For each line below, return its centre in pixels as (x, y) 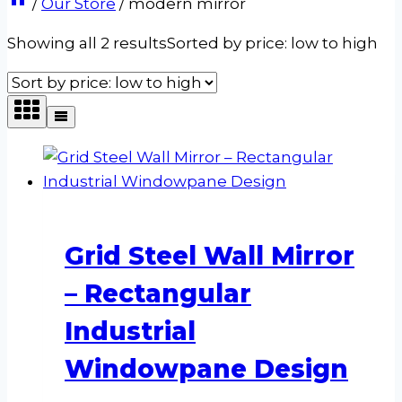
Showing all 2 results (87, 44)
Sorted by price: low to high (272, 44)
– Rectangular (158, 293)
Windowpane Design (206, 368)
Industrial (130, 331)
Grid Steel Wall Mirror (210, 255)
